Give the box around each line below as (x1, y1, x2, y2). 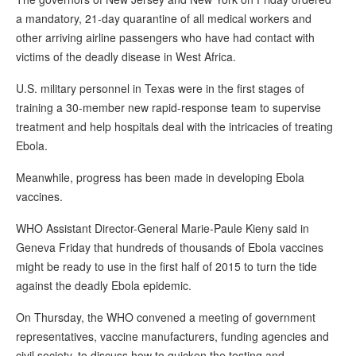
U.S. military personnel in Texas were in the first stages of (16, 80, 304, 97)
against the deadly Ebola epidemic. (16, 277, 192, 294)
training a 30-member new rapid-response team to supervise (16, 99, 321, 116)
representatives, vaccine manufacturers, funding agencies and (16, 328, 329, 345)
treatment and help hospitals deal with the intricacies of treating (16, 118, 333, 135)
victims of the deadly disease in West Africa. (16, 48, 236, 65)
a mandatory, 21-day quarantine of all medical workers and (16, 10, 311, 27)
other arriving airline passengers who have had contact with (16, 29, 315, 46)
